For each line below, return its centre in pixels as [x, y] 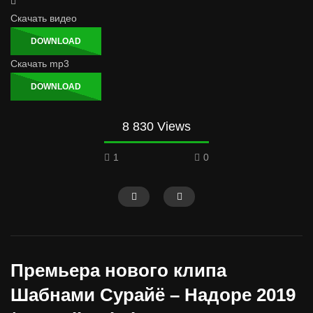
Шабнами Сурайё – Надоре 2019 [153, 295]
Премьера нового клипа [118, 271]
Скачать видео [44, 19]
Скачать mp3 [40, 64]
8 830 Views [156, 127]
